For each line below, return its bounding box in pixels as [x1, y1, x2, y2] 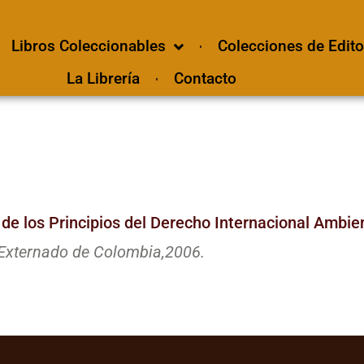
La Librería [66, 69, 140, 88]
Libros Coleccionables [11, 37, 166, 55]
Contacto [173, 69, 236, 88]
